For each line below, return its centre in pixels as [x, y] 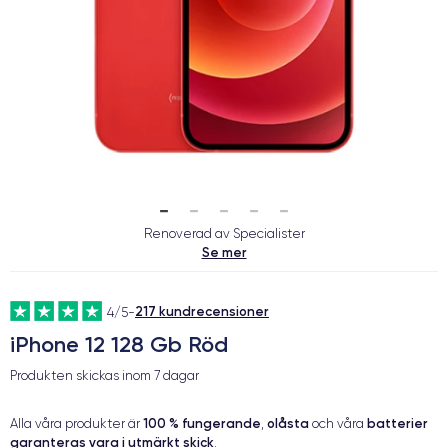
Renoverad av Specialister [224, 233]
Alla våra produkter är [76, 423]
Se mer [224, 252]
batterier [397, 423]
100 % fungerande [202, 423]
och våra [338, 423]
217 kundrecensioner [202, 311]
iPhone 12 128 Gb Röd [119, 344]
